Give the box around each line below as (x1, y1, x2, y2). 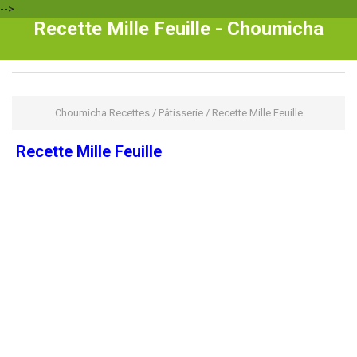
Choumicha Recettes (54, 107, 150, 119)
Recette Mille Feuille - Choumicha (33, 18, 324, 40)
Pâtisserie (158, 107, 203, 119)
